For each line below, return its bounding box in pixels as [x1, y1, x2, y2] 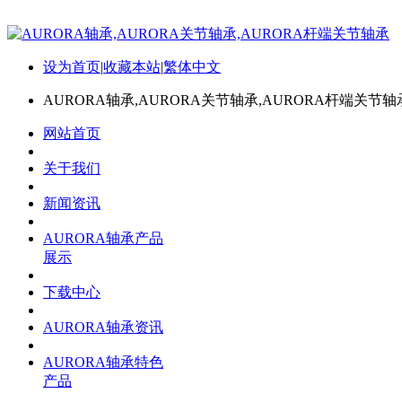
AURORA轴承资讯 [43, 319, 163, 335]
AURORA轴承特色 [43, 354, 163, 370]
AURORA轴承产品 [43, 231, 163, 246]
